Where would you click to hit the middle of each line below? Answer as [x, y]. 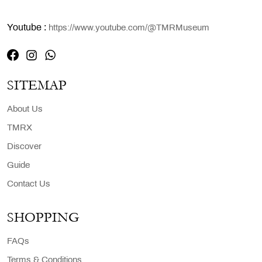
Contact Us [29, 185]
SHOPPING [43, 218]
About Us [25, 110]
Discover [24, 147]
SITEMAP [37, 85]
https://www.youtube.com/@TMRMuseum [129, 28]
